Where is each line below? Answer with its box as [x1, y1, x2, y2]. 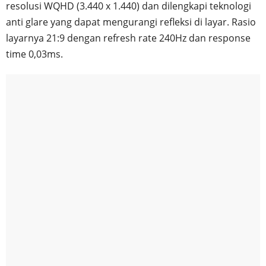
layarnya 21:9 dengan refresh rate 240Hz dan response [6, 31, 251, 45]
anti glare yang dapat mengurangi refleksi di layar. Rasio [6, 15, 256, 28]
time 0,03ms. [6, 47, 63, 61]
